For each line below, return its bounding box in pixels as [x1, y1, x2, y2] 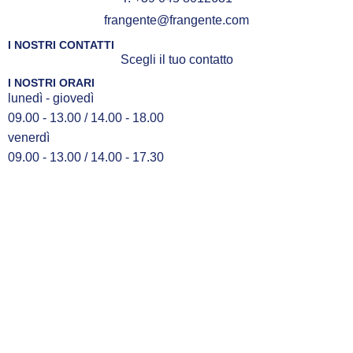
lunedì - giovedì [8, 91, 94, 106]
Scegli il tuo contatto [120, 53, 233, 67]
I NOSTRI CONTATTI [8, 39, 114, 52]
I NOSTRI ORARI [8, 76, 95, 90]
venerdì [8, 131, 50, 145]
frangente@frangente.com [104, 13, 249, 28]
